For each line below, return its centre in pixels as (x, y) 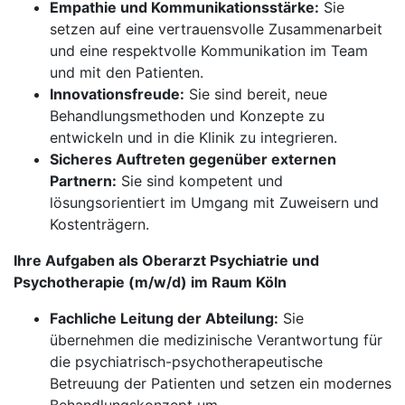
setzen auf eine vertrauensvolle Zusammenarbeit (216, 29)
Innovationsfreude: (117, 94)
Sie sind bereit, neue (256, 94)
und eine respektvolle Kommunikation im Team (209, 51)
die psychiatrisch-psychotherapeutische (186, 362)
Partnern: (83, 181)
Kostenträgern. (99, 224)
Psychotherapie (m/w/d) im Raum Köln (150, 282)
